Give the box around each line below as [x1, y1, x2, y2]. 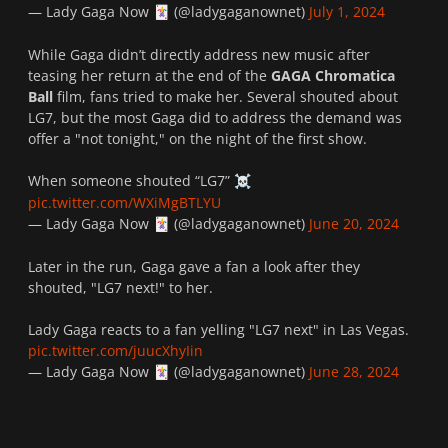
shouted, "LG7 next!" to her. [28, 277, 217, 297]
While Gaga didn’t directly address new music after [28, 44, 370, 64]
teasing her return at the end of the [28, 65, 271, 85]
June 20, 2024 [309, 213, 399, 233]
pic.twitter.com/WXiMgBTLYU [28, 192, 221, 212]
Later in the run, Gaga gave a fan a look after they [28, 256, 360, 276]
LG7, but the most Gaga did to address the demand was [28, 107, 402, 127]
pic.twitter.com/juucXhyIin [28, 340, 203, 360]
